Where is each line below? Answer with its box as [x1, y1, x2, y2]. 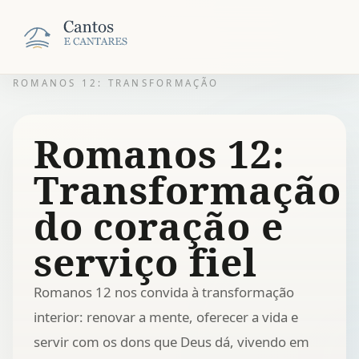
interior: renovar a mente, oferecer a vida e [33, 307, 298, 326]
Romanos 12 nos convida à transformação [33, 282, 294, 301]
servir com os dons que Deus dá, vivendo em [33, 332, 309, 351]
